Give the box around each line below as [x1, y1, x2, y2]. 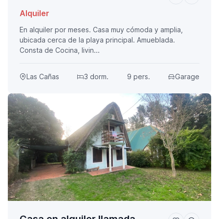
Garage [175, 72, 199, 81]
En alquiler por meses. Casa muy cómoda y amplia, [20, 25, 183, 34]
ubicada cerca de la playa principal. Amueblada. [20, 36, 175, 44]
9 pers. [127, 72, 150, 81]
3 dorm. [84, 72, 109, 81]
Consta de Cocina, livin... [20, 46, 100, 55]
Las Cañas [26, 72, 59, 81]
